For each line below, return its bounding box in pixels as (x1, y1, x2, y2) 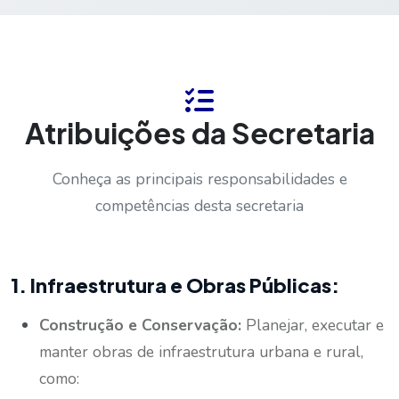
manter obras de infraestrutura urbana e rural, (39, 340, 363, 362)
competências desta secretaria (95, 194, 304, 216)
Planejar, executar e (241, 313, 384, 336)
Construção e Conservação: (39, 313, 241, 336)
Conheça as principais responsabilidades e (52, 167, 347, 190)
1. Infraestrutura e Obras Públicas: (11, 272, 339, 297)
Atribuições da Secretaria (24, 114, 375, 151)
